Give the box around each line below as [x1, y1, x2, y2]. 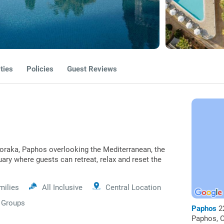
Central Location [105, 183, 161, 192]
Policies [26, 64, 53, 73]
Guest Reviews [67, 64, 117, 73]
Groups [1, 198, 25, 207]
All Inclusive [42, 183, 82, 192]
